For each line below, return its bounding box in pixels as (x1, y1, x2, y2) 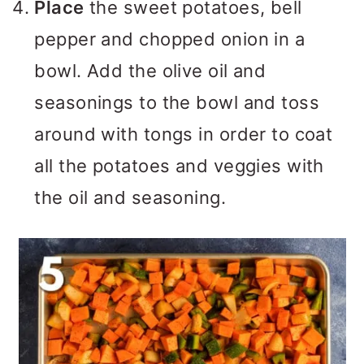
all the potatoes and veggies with (34, 155, 324, 176)
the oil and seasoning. (34, 187, 227, 208)
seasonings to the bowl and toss (34, 92, 320, 113)
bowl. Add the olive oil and (34, 60, 266, 81)
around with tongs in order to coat (34, 123, 333, 145)
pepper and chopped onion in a (34, 28, 305, 50)
